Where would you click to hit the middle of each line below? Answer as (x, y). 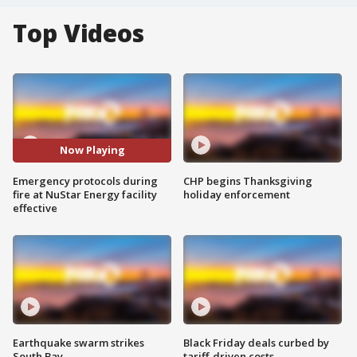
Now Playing (92, 150)
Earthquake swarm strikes (78, 342)
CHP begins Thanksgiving (248, 180)
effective (35, 208)
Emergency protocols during (85, 180)
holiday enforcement (237, 194)
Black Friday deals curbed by (256, 342)
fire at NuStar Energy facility (85, 194)
